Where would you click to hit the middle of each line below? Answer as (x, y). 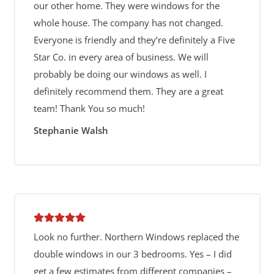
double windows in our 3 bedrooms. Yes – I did (132, 254)
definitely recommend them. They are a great (128, 91)
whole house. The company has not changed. (128, 23)
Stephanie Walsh (71, 130)
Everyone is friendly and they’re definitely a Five (134, 40)
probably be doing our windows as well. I (120, 74)
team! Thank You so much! (89, 108)
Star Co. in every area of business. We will (121, 57)
